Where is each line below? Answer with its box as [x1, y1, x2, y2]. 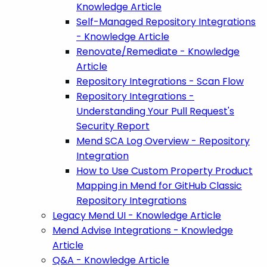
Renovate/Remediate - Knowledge [76, 44, 240, 58]
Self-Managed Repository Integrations [76, 14, 256, 29]
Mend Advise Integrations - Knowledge [52, 223, 233, 237]
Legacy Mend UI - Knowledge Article [52, 208, 221, 222]
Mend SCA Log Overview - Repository [76, 133, 250, 148]
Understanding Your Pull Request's [76, 104, 234, 118]
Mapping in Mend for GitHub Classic [76, 178, 242, 193]
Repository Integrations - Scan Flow [76, 74, 244, 88]
